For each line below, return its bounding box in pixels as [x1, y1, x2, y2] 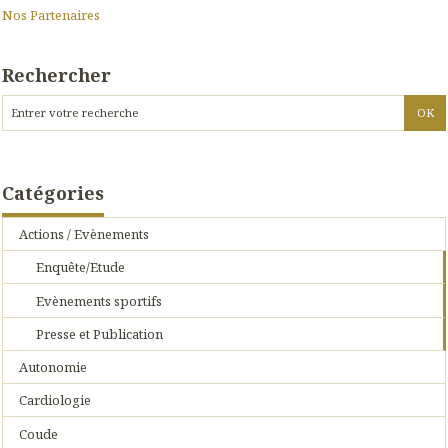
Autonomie [19, 358, 88, 377]
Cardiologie [19, 391, 92, 410]
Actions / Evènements [19, 225, 150, 244]
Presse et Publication [35, 324, 163, 343]
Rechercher [2, 62, 111, 87]
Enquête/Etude [35, 258, 125, 277]
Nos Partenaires [2, 6, 100, 25]
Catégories [2, 180, 104, 205]
